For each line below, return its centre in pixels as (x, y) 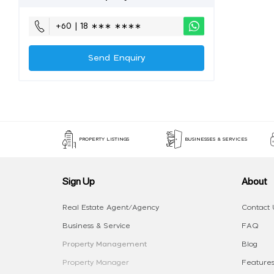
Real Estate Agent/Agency (111, 207)
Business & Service (96, 226)
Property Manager (96, 262)
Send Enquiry (117, 58)
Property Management (105, 244)
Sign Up (79, 181)
